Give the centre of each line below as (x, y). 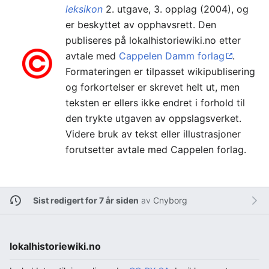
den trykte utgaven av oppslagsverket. (153, 118)
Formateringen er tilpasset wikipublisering (160, 71)
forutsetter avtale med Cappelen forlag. (156, 149)
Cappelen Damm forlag (172, 56)
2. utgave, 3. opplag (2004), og (176, 9)
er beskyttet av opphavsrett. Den (141, 24)
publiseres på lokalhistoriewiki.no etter (153, 40)
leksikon (84, 9)
